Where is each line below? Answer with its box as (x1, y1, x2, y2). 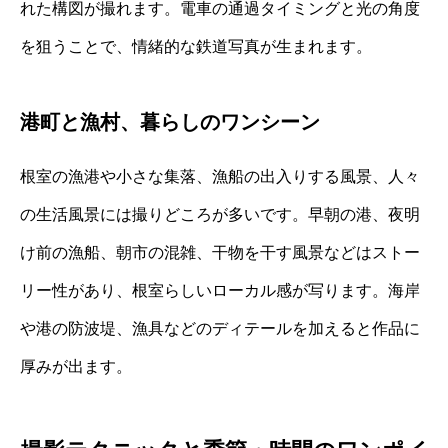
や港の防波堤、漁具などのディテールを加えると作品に (20, 319, 420, 337)
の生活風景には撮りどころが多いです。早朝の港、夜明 (20, 205, 420, 223)
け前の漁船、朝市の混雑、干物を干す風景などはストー (20, 243, 420, 261)
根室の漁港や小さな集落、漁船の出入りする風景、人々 (20, 167, 420, 185)
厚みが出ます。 (20, 357, 132, 375)
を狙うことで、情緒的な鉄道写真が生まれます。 (20, 37, 372, 55)
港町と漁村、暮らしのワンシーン (20, 110, 320, 133)
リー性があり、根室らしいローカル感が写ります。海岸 (20, 281, 420, 299)
